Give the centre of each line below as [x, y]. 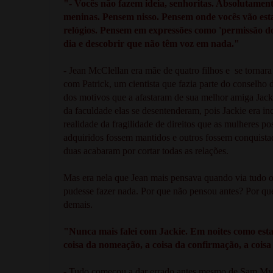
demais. [79, 204]
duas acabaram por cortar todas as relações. [147, 151]
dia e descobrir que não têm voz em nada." [151, 43]
